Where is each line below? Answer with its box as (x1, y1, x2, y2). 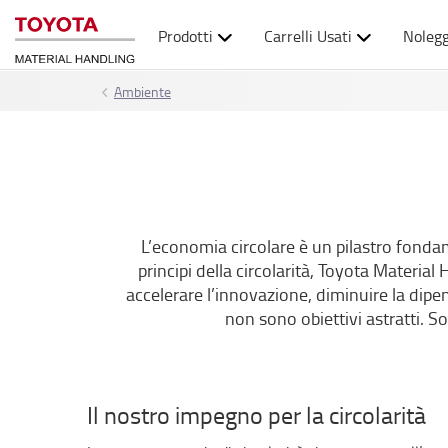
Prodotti (158, 25, 213, 47)
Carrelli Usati (263, 25, 352, 47)
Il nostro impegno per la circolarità (87, 398, 426, 431)
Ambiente (114, 82, 171, 101)
